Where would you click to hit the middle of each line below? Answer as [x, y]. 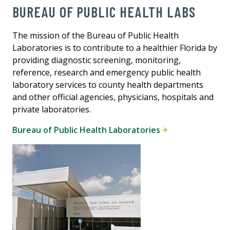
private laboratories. [52, 109]
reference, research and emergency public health [107, 72]
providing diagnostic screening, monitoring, [97, 60]
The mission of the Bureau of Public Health [95, 35]
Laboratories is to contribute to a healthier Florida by [115, 47]
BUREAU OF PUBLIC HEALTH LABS [104, 12]
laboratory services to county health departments [108, 84]
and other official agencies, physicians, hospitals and [113, 97]
